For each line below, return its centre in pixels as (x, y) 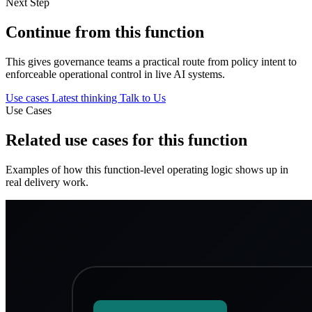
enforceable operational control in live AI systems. (115, 74)
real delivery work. (47, 182)
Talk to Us (143, 97)
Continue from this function (105, 32)
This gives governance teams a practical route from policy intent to (151, 61)
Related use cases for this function (126, 140)
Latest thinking (86, 97)
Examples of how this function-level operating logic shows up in (147, 169)
